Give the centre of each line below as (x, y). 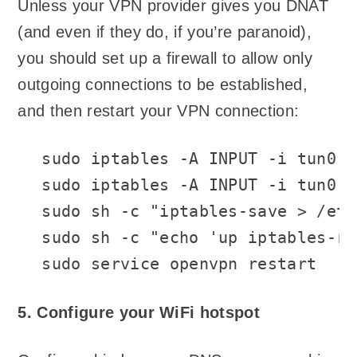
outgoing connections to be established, (163, 84)
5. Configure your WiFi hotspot (139, 312)
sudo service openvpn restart (179, 264)
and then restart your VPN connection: (159, 110)
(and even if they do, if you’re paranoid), (165, 31)
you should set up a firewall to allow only (165, 58)
